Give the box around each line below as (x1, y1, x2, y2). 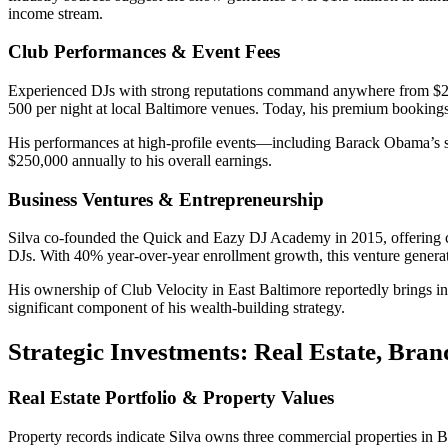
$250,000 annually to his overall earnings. (8, 151, 272, 169)
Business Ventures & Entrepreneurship (8, 188, 324, 210)
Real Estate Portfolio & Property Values (8, 386, 334, 408)
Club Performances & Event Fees (8, 41, 280, 63)
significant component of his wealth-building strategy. (8, 299, 345, 317)
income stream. (8, 4, 103, 22)
